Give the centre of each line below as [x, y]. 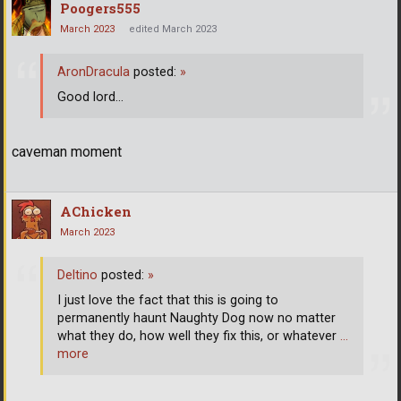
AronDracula [94, 73]
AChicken [96, 211]
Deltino [77, 276]
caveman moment [67, 151]
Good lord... [90, 98]
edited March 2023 [173, 29]
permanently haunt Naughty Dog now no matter [196, 319]
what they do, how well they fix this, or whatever [199, 337]
